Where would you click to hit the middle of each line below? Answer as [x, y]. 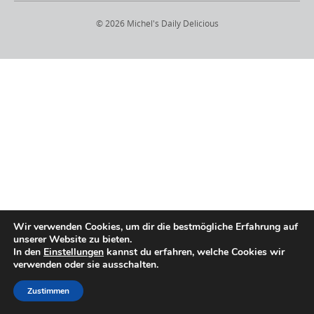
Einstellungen [74, 252]
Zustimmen [48, 291]
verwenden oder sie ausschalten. [86, 265]
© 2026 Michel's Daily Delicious [157, 23]
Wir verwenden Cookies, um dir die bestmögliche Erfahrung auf [156, 227]
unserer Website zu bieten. [73, 239]
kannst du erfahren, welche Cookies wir [194, 252]
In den [28, 252]
